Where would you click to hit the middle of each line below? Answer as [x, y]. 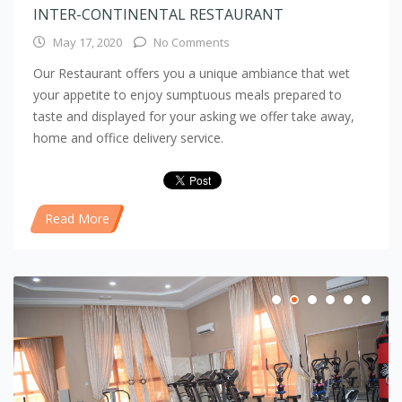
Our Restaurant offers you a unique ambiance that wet [192, 73]
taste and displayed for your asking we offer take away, [194, 116]
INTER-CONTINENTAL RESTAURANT [158, 14]
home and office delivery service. [128, 137]
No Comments [192, 42]
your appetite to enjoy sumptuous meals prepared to [188, 94]
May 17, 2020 [87, 42]
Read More [77, 218]
